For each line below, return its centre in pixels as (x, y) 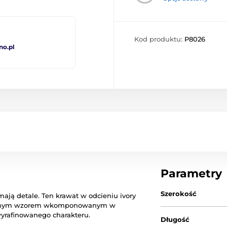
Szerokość (179, 193)
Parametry (192, 173)
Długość (175, 219)
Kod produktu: (159, 39)
